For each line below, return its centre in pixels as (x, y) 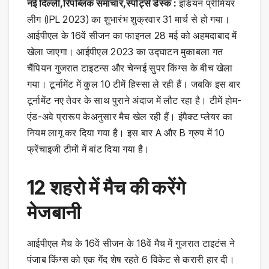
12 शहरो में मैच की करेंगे (107, 188)
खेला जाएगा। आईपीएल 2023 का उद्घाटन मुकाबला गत (125, 52)
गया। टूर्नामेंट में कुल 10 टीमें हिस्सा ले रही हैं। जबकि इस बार (134, 84)
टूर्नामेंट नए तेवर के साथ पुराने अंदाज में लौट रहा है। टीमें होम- (134, 101)
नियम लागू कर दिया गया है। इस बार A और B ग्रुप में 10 (126, 133)
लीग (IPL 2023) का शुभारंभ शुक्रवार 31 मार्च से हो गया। (128, 20)
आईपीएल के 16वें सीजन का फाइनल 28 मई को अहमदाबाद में (132, 36)
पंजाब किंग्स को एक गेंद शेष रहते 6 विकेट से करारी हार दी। (131, 260)
